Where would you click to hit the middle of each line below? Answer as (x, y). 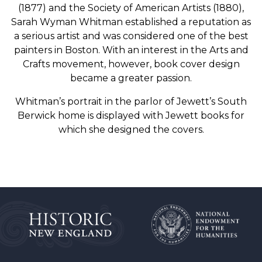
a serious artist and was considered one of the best (131, 36)
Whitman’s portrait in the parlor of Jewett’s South (131, 101)
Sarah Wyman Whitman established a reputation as (131, 22)
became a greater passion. (131, 78)
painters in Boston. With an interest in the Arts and (131, 50)
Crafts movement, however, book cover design (131, 64)
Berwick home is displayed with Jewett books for (131, 116)
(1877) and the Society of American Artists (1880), (131, 8)
